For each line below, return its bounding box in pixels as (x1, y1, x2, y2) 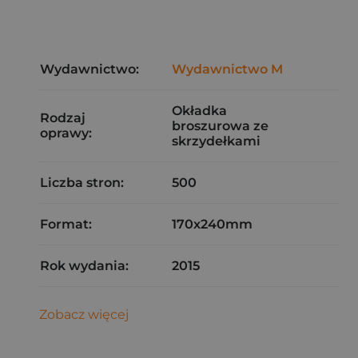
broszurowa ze (172, 118, 268, 133)
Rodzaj (40, 110, 86, 125)
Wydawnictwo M (172, 62, 283, 77)
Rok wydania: (40, 258, 129, 273)
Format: (40, 217, 92, 232)
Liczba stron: (40, 175, 124, 190)
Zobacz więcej (39, 307, 129, 322)
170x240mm (172, 217, 253, 232)
